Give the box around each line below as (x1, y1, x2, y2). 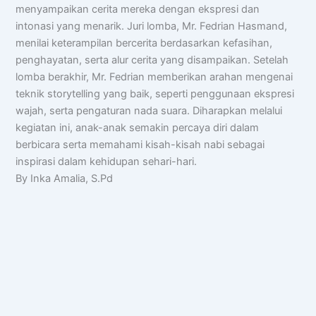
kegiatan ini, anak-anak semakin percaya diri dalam (16, 121, 260, 135)
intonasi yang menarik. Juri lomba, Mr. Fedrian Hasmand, (16, 20, 288, 33)
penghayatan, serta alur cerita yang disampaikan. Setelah (16, 54, 289, 67)
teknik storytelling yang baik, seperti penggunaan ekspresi (16, 87, 295, 101)
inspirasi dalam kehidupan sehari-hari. (16, 155, 197, 169)
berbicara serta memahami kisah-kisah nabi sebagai (16, 138, 265, 152)
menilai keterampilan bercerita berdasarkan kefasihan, (16, 37, 273, 50)
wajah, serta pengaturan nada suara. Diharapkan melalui (16, 104, 283, 118)
